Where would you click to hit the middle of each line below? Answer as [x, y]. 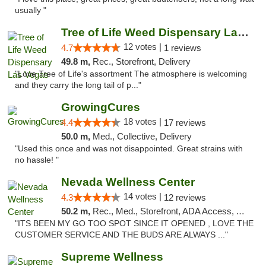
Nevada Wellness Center [128, 182]
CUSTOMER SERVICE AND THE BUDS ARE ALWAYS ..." [121, 235]
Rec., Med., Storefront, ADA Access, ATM [164, 211]
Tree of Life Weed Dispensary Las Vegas [243, 32]
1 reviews [182, 48]
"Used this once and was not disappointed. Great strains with [129, 149]
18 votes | [143, 121]
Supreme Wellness [112, 257]
